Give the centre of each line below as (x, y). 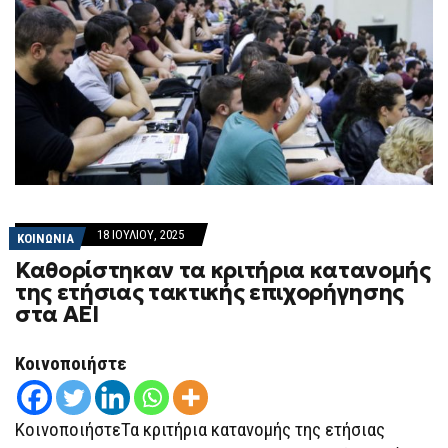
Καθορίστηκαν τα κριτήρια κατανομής (223, 271)
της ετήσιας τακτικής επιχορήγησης (210, 293)
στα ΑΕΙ (57, 315)
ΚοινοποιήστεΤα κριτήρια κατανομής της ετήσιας (200, 430)
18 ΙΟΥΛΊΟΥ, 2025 (140, 235)
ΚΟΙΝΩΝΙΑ (45, 239)
